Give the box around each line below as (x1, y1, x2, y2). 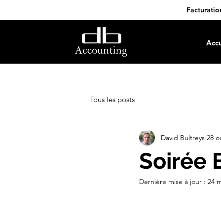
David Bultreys (161, 133, 205, 142)
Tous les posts (90, 95, 135, 104)
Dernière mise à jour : (139, 177, 208, 186)
